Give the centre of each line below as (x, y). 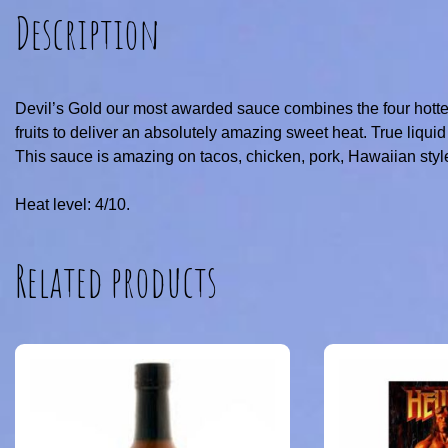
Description (87, 32)
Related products (116, 280)
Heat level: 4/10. (72, 204)
